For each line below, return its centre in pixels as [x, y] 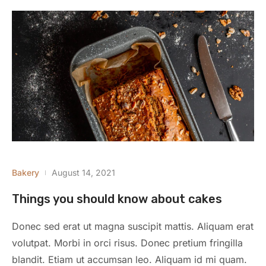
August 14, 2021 [83, 173]
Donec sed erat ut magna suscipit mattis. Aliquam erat [133, 227]
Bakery [26, 173]
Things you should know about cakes [117, 199]
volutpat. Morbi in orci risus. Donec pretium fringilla [127, 243]
